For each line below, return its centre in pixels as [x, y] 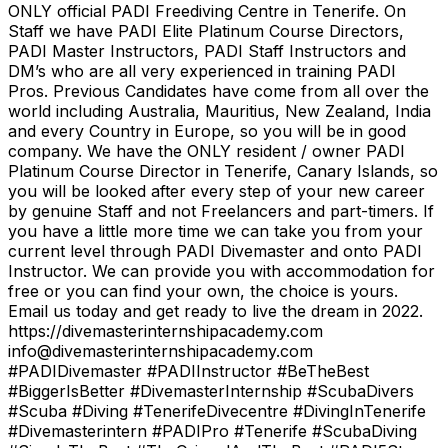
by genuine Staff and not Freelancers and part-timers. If [221, 210]
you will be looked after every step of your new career [216, 190]
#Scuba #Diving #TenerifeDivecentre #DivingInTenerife [217, 410]
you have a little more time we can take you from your [215, 230]
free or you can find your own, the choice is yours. [203, 290]
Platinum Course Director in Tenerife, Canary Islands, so [223, 170]
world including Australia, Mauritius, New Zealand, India [219, 110]
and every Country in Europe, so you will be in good [207, 130]
